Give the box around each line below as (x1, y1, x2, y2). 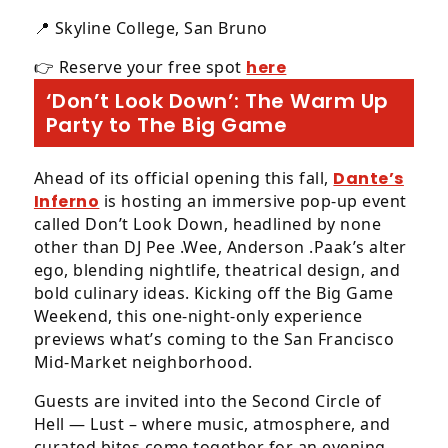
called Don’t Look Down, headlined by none (33, 213, 382, 235)
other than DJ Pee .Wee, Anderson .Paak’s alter (33, 236, 407, 258)
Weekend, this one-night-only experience (33, 305, 363, 327)
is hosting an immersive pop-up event (99, 190, 407, 212)
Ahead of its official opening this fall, (33, 167, 334, 189)
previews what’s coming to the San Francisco (33, 328, 395, 350)
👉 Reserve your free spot (33, 56, 247, 78)
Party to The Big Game (45, 111, 288, 139)
